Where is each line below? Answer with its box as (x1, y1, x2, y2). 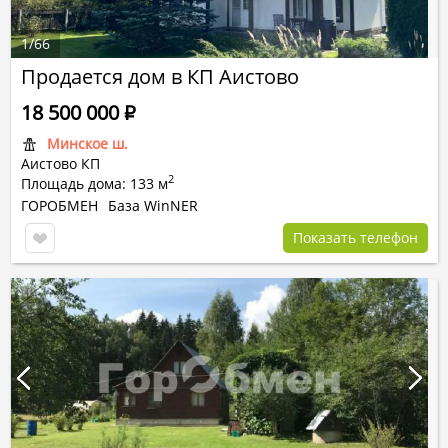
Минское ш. (47, 134, 128, 153)
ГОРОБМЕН (21, 196, 98, 215)
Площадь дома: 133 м (21, 174, 168, 193)
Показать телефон (293, 228, 418, 247)
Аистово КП (21, 154, 100, 173)
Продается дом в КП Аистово (21, 63, 299, 90)
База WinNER (108, 196, 198, 215)
